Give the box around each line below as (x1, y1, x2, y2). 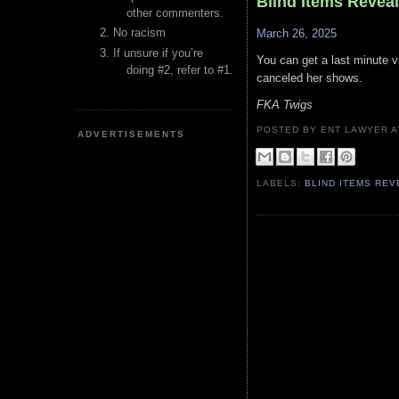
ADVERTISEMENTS (77, 128, 186, 139)
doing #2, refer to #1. (126, 62, 233, 77)
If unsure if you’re (113, 45, 203, 60)
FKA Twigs (256, 97, 313, 111)
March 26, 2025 (256, 27, 337, 41)
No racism (113, 26, 166, 40)
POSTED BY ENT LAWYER (256, 124, 392, 134)
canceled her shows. (256, 71, 362, 85)
